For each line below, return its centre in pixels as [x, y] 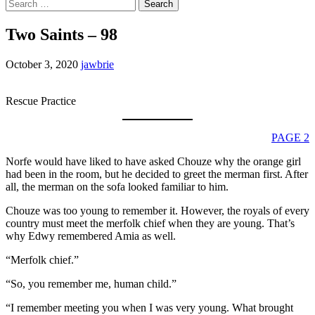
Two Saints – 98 [62, 34]
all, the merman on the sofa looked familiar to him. [117, 186]
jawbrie [97, 64]
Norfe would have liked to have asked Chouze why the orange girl [153, 161]
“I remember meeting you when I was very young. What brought [149, 307]
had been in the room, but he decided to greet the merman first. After [157, 174]
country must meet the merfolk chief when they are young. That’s [150, 223]
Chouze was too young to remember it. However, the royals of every [157, 210]
